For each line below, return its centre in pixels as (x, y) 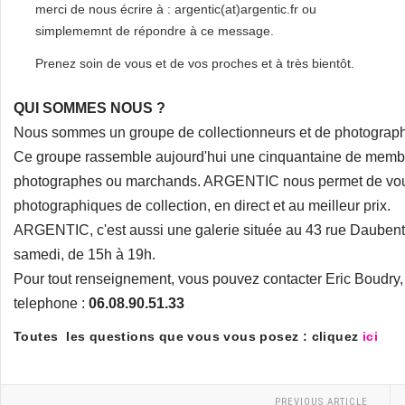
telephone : (51, 303)
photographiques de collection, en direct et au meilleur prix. (202, 206)
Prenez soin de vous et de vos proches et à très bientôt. (195, 63)
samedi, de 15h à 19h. (85, 254)
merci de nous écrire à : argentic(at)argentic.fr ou (176, 9)
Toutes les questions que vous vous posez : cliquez (188, 336)
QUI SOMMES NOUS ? (89, 108)
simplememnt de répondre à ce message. (155, 31)
